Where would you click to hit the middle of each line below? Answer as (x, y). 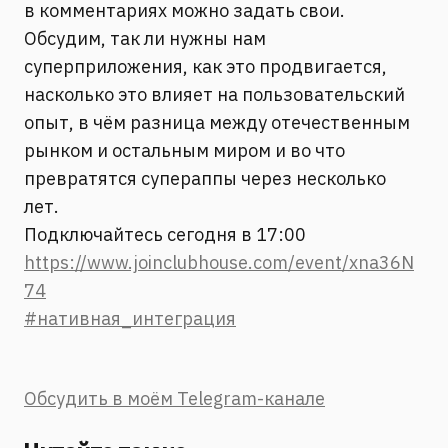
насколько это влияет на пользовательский (214, 94)
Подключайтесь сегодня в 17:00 (165, 234)
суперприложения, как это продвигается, (205, 66)
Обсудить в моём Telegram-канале (174, 398)
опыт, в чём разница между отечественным (217, 122)
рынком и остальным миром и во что (184, 150)
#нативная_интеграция (130, 318)
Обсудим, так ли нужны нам (145, 38)
